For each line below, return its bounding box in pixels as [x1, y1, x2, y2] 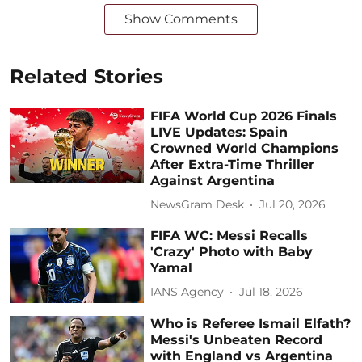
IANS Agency [150, 284, 225, 300]
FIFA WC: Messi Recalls [150, 227, 309, 243]
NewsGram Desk [150, 197, 245, 213]
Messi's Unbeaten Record [150, 332, 323, 348]
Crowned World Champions [150, 140, 339, 156]
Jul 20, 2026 [259, 197, 326, 213]
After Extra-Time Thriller [150, 156, 315, 172]
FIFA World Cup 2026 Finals [150, 107, 338, 124]
